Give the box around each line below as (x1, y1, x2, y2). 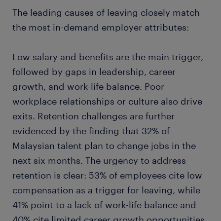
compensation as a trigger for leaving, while (12, 184, 200, 196)
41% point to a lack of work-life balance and (12, 199, 196, 211)
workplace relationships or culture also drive (12, 96, 202, 107)
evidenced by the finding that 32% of (12, 125, 170, 137)
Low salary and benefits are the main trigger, (12, 51, 203, 63)
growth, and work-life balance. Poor (12, 81, 164, 92)
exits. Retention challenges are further (12, 110, 175, 122)
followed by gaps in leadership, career (12, 66, 176, 77)
